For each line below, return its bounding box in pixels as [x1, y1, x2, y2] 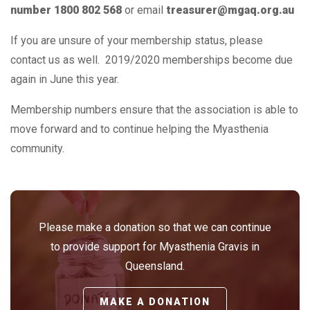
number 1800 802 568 [10, 3, 122, 17]
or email [122, 3, 163, 17]
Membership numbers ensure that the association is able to [10, 102, 298, 116]
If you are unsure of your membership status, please [10, 33, 263, 47]
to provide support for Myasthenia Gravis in [51, 239, 259, 253]
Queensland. [125, 259, 185, 273]
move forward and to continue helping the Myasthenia [10, 122, 268, 136]
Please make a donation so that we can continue [39, 220, 271, 234]
